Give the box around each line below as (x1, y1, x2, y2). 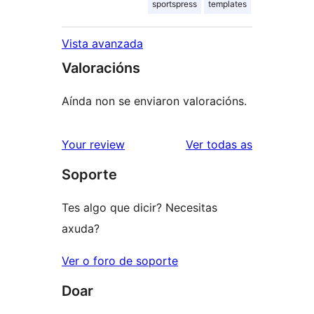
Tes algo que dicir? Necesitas (62, 200, 217, 215)
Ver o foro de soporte (62, 254, 178, 268)
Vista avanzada (62, 36, 143, 51)
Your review (62, 137, 125, 152)
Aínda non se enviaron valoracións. (62, 94, 247, 109)
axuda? (62, 221, 100, 236)
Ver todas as (186, 137, 252, 152)
